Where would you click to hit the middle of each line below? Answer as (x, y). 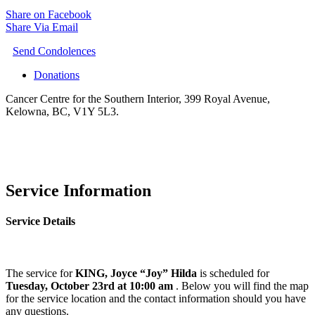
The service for (40, 273)
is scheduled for (233, 273)
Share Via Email (42, 27)
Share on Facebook (49, 15)
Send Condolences (54, 51)
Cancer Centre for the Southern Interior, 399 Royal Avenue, (138, 99)
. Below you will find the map (242, 285)
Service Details (40, 221)
